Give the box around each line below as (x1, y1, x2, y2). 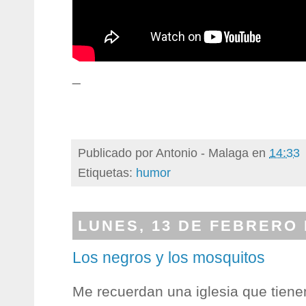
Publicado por (78, 145, 156, 160)
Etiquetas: (78, 165, 136, 180)
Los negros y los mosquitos (72, 248, 265, 266)
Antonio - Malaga (156, 145, 249, 160)
